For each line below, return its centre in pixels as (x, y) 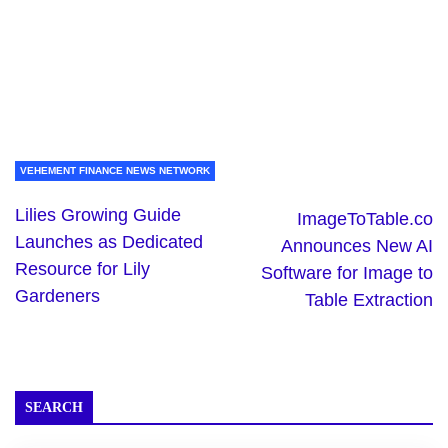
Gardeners (57, 295)
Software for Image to (347, 272)
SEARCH (54, 407)
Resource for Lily (82, 268)
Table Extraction (369, 299)
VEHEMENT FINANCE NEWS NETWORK (115, 170)
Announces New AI (357, 245)
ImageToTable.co (365, 218)
